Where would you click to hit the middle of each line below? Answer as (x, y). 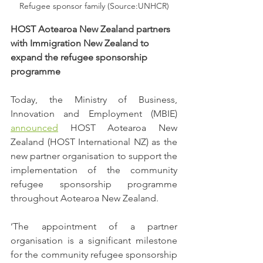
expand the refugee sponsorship (80, 58)
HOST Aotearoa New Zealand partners (92, 29)
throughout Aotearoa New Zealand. (86, 198)
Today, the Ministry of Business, (94, 100)
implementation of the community (94, 170)
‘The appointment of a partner (94, 227)
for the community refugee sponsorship (94, 255)
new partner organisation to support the (94, 156)
